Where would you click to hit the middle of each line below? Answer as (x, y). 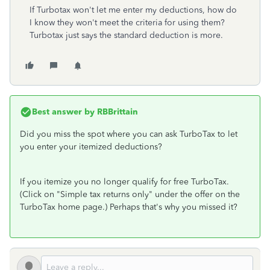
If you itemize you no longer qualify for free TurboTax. (124, 182)
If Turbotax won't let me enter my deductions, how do (133, 10)
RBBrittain (116, 112)
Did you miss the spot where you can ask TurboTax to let (129, 134)
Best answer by (63, 112)
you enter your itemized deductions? (91, 147)
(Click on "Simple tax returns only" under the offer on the (130, 194)
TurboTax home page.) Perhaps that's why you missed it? (129, 207)
